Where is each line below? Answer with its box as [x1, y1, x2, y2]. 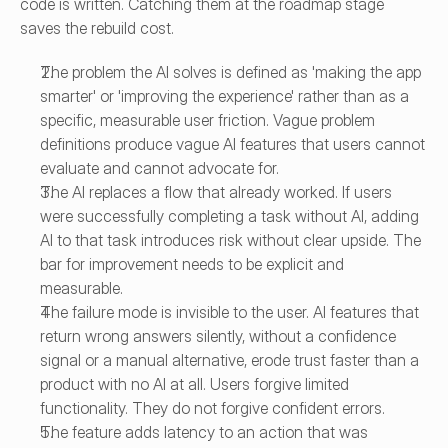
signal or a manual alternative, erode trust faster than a [40, 350, 419, 370]
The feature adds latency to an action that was [40, 422, 368, 442]
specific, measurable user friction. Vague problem [40, 110, 375, 130]
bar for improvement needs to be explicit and [40, 254, 344, 274]
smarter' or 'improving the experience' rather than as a [40, 86, 409, 106]
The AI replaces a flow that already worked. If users [40, 182, 392, 202]
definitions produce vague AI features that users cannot [40, 134, 425, 154]
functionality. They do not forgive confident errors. [40, 398, 385, 418]
